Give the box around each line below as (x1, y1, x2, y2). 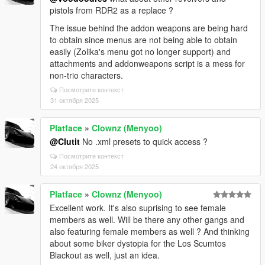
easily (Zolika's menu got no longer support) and (50, 46, 231, 57)
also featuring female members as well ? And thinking (50, 225, 250, 237)
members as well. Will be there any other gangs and (50, 214, 244, 225)
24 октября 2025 (50, 161, 99, 171)
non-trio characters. (50, 69, 123, 81)
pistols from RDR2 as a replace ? (50, 4, 173, 16)
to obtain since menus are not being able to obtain (50, 34, 237, 46)
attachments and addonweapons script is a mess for (50, 57, 245, 69)
